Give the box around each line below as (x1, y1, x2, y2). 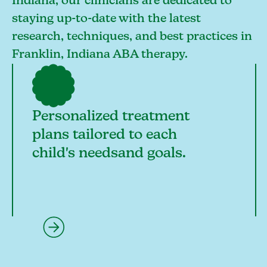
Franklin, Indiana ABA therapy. (12, 48, 188, 61)
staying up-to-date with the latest (12, 13, 201, 25)
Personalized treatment (32, 108, 190, 123)
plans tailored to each (32, 127, 177, 142)
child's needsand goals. (32, 145, 186, 160)
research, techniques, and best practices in (12, 30, 252, 43)
